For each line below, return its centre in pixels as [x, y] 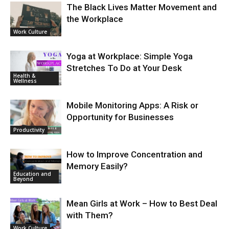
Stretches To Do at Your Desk [124, 68]
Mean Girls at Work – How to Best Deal [142, 203]
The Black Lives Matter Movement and [142, 7]
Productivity [29, 130]
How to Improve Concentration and [134, 154]
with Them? [90, 215]
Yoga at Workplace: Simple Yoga [130, 56]
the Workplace [95, 19]
